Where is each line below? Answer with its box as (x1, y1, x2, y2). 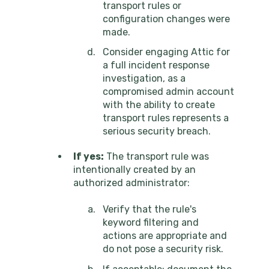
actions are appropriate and (103, 230, 227, 242)
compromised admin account (103, 85, 234, 97)
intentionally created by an (73, 163, 196, 175)
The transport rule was (104, 150, 209, 162)
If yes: (73, 150, 104, 162)
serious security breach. (103, 125, 211, 137)
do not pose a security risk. (103, 243, 223, 255)
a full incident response (103, 59, 210, 71)
